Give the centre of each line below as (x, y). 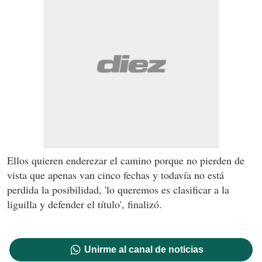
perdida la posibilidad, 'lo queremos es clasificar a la (118, 189)
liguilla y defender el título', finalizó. (85, 204)
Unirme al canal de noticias (144, 249)
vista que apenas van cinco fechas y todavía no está (116, 175)
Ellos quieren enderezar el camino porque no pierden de (126, 160)
